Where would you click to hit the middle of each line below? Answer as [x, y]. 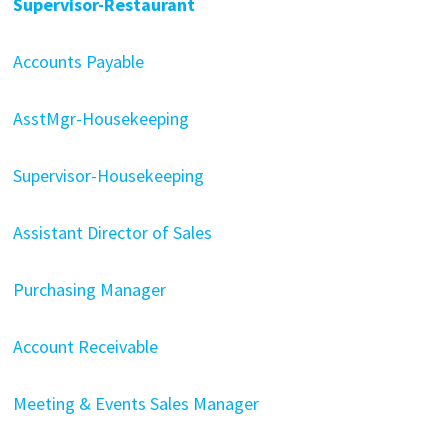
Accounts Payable [78, 61]
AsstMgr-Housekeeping [100, 118]
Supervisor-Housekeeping [108, 175]
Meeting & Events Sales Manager [135, 403]
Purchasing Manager [89, 289]
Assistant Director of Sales [112, 232]
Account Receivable [85, 346]
